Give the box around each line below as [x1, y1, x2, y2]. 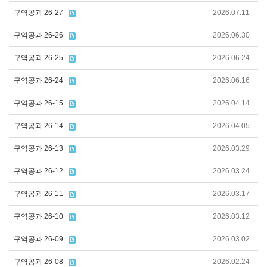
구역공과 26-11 [14, 190, 63, 198]
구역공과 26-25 [14, 54, 63, 62]
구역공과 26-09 [14, 235, 63, 243]
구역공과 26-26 [14, 31, 63, 39]
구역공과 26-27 [14, 8, 63, 17]
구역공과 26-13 [14, 144, 63, 153]
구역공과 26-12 [14, 167, 63, 175]
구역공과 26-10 [14, 212, 63, 221]
